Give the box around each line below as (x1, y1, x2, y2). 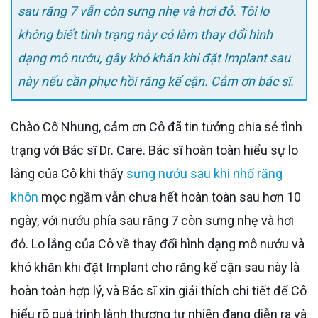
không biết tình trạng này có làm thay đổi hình (18, 27, 273, 43)
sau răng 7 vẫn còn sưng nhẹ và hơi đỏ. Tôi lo (18, 4, 269, 19)
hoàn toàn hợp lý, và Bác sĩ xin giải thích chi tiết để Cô (11, 283, 307, 298)
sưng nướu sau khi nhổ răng (126, 165, 283, 181)
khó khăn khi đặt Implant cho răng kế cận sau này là (11, 259, 300, 275)
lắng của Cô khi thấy (11, 165, 126, 181)
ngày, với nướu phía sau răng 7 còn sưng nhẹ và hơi (11, 212, 294, 228)
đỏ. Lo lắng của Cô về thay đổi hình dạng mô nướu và (11, 236, 305, 251)
